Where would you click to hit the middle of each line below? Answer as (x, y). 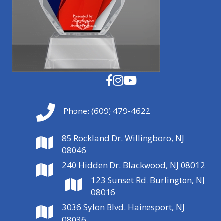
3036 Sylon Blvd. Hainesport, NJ (123, 207)
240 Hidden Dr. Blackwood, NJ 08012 (133, 165)
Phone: (77, 111)
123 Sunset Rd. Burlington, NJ (148, 180)
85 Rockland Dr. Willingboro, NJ (123, 138)
